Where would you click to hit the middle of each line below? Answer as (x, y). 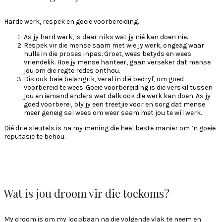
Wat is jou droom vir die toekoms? (87, 194)
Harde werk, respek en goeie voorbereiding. (71, 21)
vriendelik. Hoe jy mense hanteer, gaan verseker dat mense (117, 62)
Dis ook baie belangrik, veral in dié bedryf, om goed (104, 79)
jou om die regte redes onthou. (72, 70)
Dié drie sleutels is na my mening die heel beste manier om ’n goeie (110, 128)
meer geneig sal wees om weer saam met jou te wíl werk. (113, 112)
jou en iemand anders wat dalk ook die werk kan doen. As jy (117, 96)
